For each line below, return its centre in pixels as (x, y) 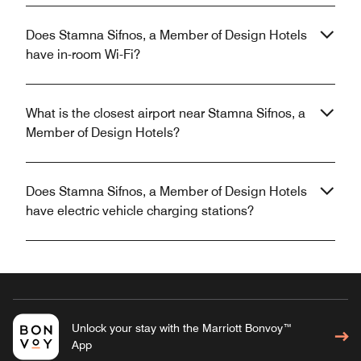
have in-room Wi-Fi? (83, 55)
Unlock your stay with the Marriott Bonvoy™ (182, 328)
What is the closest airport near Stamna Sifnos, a (166, 114)
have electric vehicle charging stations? (140, 211)
